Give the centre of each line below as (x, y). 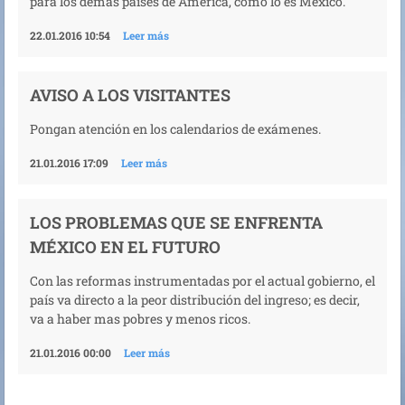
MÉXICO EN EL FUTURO (125, 247)
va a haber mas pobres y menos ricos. (140, 319)
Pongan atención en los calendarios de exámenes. (175, 128)
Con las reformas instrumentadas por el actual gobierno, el (202, 281)
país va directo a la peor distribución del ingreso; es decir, (195, 300)
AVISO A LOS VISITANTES (130, 94)
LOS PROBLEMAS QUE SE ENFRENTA (176, 223)
